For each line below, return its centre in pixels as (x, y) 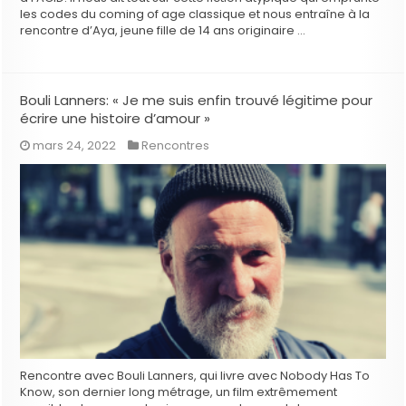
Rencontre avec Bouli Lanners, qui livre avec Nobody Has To (195, 376)
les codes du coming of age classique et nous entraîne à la (195, 14)
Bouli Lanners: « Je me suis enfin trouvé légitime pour (197, 101)
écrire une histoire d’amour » (116, 119)
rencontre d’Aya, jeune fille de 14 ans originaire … (163, 31)
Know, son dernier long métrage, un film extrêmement (179, 392)
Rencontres (176, 146)
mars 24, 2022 (75, 146)
